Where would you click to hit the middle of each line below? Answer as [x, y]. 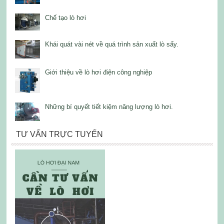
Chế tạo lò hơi [65, 17]
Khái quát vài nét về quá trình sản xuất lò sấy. [111, 44]
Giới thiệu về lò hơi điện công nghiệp [98, 72]
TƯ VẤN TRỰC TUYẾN [59, 134]
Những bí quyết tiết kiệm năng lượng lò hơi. [109, 106]
